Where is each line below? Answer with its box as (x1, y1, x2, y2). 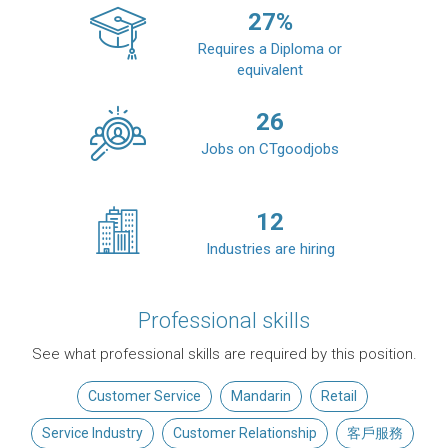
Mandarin (230, 388, 291, 405)
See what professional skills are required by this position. (31, 345, 417, 364)
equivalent (237, 61, 303, 80)
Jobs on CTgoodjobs (201, 140, 339, 159)
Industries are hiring (205, 240, 335, 259)
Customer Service (87, 388, 201, 405)
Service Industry (41, 425, 143, 442)
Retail (320, 388, 357, 405)
